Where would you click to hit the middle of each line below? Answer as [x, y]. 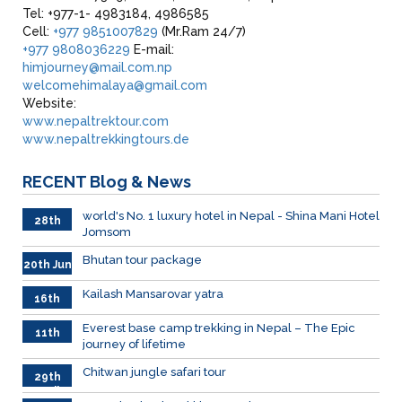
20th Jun [47, 265]
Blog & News [140, 182]
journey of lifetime [134, 345]
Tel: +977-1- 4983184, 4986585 [116, 14]
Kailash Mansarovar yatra [153, 294]
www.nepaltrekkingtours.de [106, 140]
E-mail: [152, 50]
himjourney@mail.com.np [97, 68]
